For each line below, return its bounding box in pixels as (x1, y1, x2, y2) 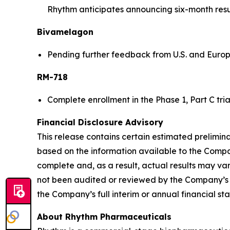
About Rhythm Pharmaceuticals (37, 211, 171, 222)
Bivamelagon (37, 26, 93, 37)
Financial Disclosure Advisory (37, 117, 163, 127)
